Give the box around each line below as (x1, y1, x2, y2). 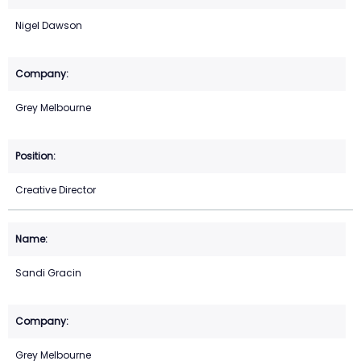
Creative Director (15, 183, 96, 197)
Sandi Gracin (15, 266, 81, 280)
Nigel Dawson (15, 19, 82, 33)
